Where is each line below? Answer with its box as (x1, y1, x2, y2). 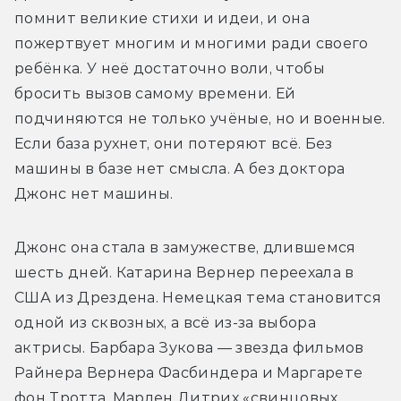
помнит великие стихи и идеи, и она (14, 10, 310, 28)
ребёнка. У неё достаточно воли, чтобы (14, 60, 325, 78)
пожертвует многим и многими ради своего (14, 35, 369, 53)
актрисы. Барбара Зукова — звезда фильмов (14, 339, 364, 357)
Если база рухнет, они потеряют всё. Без (14, 135, 333, 153)
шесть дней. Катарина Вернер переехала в (14, 264, 354, 282)
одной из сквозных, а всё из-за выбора (14, 314, 316, 332)
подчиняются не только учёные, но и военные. (14, 110, 386, 128)
